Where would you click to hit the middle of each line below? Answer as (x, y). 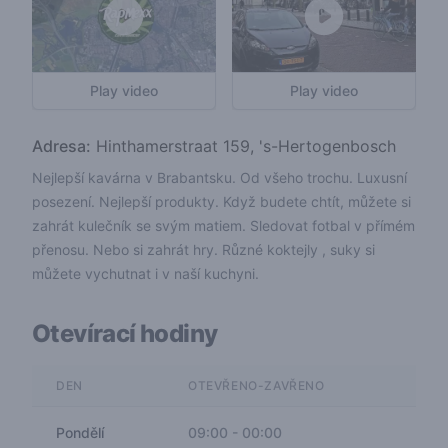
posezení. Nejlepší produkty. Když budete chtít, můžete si (221, 201)
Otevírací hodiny (125, 333)
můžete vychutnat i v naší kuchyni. (145, 273)
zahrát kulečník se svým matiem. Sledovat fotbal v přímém (223, 225)
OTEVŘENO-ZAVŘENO (256, 385)
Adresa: (61, 146)
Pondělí (80, 432)
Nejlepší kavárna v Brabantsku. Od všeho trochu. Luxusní (219, 177)
